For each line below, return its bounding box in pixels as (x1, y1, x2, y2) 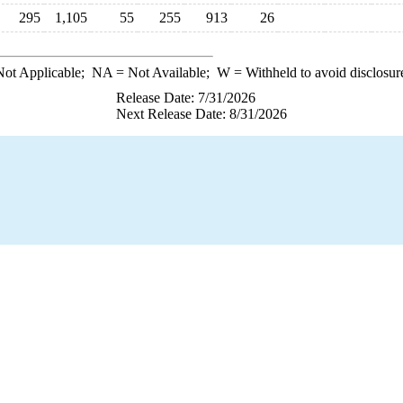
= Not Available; (112, 65, 217, 80)
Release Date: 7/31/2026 (116, 90, 255, 105)
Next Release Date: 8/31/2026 (116, 106, 287, 121)
